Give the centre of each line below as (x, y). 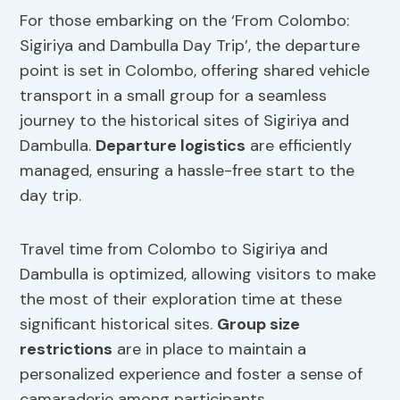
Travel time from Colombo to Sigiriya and (174, 250)
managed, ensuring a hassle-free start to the (187, 171)
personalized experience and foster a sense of (192, 375)
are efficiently (299, 146)
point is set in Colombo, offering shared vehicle (195, 71)
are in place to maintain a (210, 350)
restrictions (67, 350)
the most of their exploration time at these (181, 300)
